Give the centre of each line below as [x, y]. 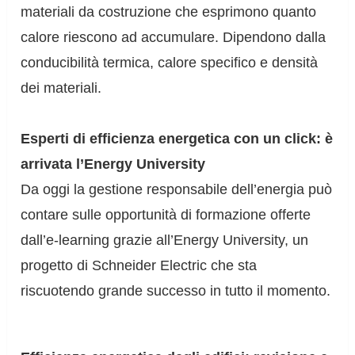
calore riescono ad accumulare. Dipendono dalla [174, 38]
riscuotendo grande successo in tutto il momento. [176, 291]
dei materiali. [61, 88]
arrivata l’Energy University [113, 164]
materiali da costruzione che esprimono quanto [169, 12]
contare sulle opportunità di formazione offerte [166, 215]
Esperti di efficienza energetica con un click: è [177, 139]
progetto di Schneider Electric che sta [139, 266]
